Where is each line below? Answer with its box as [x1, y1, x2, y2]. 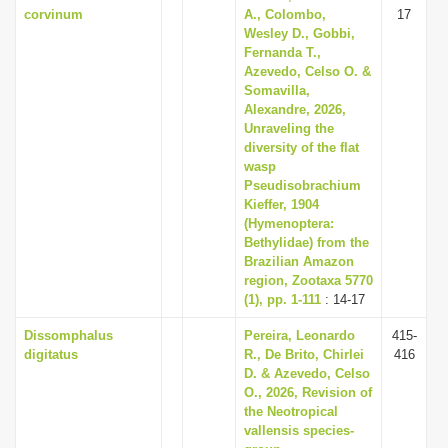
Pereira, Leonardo [244, 328, 355, 343]
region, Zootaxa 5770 [244, 273, 373, 288]
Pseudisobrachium [244, 178, 361, 193]
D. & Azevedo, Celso [244, 366, 370, 381]
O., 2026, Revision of [244, 385, 372, 400]
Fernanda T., [244, 45, 321, 60]
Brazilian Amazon [244, 254, 354, 269]
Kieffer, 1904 [244, 197, 319, 212]
